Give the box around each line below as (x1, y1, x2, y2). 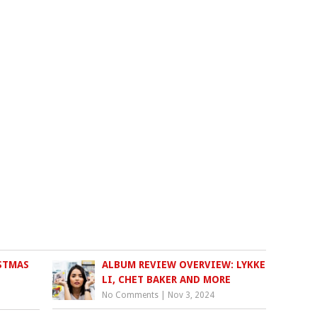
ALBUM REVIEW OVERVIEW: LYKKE (102, 259, 266, 271)
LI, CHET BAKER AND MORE (102, 274, 231, 286)
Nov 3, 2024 (168, 290, 215, 301)
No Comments (102, 290, 159, 301)
